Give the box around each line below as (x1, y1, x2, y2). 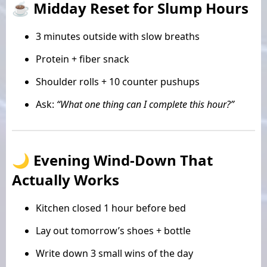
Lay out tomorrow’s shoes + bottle (36, 223, 191, 237)
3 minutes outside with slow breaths (36, 29, 200, 43)
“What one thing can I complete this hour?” (57, 97, 234, 111)
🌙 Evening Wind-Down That (12, 150, 213, 170)
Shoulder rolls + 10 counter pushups (36, 74, 200, 88)
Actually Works (12, 169, 119, 190)
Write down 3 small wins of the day (36, 246, 193, 260)
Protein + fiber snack (36, 52, 129, 66)
